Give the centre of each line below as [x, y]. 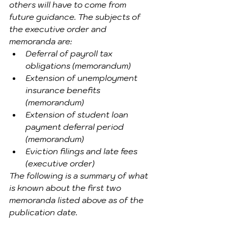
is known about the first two [66, 188]
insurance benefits [64, 90]
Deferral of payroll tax [70, 53]
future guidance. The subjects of [76, 17]
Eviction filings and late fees [82, 151]
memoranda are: [40, 41]
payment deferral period [76, 127]
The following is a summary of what [80, 176]
